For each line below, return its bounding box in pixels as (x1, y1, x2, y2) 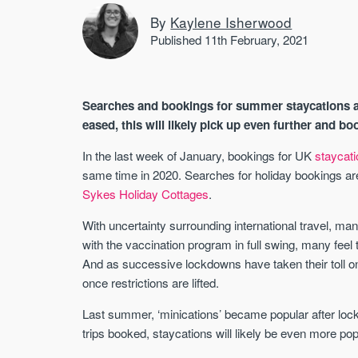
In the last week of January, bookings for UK (82, 146, 316, 164)
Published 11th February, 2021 (150, 30, 309, 48)
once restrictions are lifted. (82, 274, 220, 292)
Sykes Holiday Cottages (82, 185, 209, 202)
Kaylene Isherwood (170, 11, 292, 32)
